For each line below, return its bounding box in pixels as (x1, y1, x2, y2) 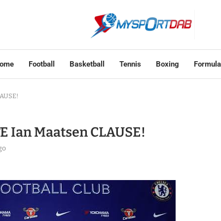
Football (28, 60, 55, 69)
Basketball (69, 60, 105, 69)
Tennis (119, 60, 141, 69)
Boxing (155, 60, 179, 69)
